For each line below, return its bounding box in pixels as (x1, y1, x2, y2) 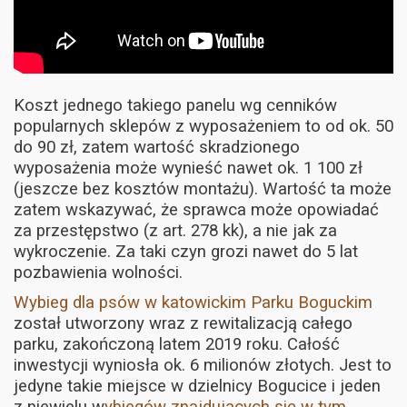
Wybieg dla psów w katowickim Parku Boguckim (14, 292, 372, 313)
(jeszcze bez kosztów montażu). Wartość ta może (14, 178, 392, 199)
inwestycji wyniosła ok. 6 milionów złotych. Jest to (14, 354, 392, 375)
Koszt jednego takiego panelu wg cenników (14, 94, 337, 115)
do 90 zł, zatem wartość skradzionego (14, 136, 300, 157)
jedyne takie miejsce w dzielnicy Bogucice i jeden (14, 375, 381, 396)
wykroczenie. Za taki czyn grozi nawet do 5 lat (14, 241, 358, 262)
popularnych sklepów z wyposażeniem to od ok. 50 (14, 115, 393, 136)
